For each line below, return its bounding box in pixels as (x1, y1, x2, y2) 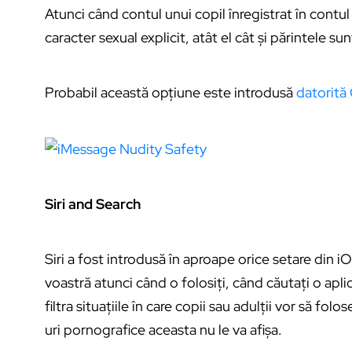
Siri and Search (45, 194, 141, 213)
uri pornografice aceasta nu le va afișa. (45, 320, 282, 339)
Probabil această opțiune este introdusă (45, 83, 296, 102)
